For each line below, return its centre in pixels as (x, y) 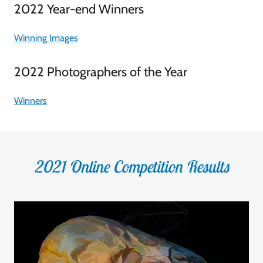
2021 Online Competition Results (131, 166)
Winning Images (46, 38)
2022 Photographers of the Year (101, 72)
